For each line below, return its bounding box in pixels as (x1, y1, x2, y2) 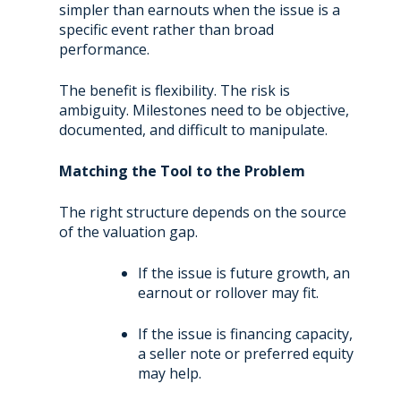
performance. (58, 38, 149, 59)
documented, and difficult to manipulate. (58, 119, 328, 140)
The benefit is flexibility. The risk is (58, 80, 290, 100)
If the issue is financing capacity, (137, 323, 353, 344)
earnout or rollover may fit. (137, 282, 319, 303)
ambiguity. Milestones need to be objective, (58, 99, 349, 120)
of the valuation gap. (58, 221, 198, 242)
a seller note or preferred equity (137, 343, 354, 363)
